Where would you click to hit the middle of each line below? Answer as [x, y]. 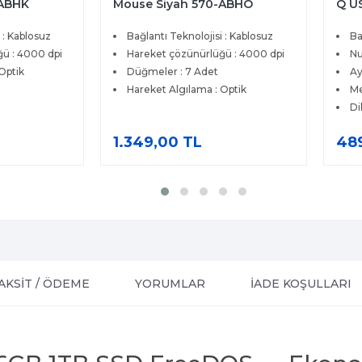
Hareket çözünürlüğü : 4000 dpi [206, 54]
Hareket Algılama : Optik [187, 90]
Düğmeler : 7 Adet [173, 72]
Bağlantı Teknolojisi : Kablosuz [200, 36]
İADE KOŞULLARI [301, 284]
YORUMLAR [170, 284]
